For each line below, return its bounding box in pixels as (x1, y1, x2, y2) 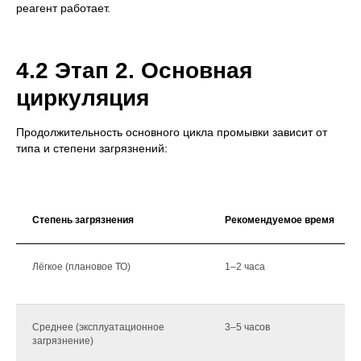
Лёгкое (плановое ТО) (32, 261, 131, 273)
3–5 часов (225, 322, 270, 334)
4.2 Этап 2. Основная (16, 58, 252, 84)
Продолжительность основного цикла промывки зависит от (16, 126, 327, 139)
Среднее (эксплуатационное (32, 322, 164, 334)
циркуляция (16, 85, 149, 111)
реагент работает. (16, 2, 110, 15)
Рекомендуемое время (225, 214, 334, 226)
